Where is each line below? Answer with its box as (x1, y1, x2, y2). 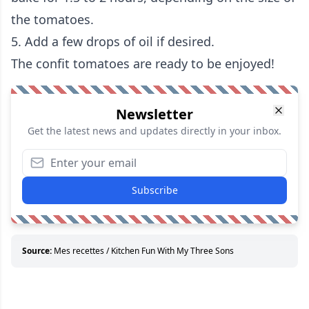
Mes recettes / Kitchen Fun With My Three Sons (54, 245, 234, 257)
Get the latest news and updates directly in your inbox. (28, 124, 281, 138)
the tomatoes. (11, 11, 94, 28)
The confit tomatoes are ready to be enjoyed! (11, 55, 275, 72)
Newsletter (116, 105, 193, 124)
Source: (22, 245, 52, 257)
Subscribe (131, 183, 178, 197)
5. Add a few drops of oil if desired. (11, 33, 215, 50)
